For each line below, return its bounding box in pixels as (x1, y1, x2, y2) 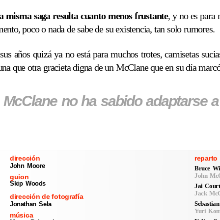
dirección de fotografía (10, 192, 83, 200)
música (10, 211, 33, 219)
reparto (194, 154, 218, 163)
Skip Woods (10, 179, 46, 187)
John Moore (10, 162, 46, 170)
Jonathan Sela (10, 200, 52, 208)
